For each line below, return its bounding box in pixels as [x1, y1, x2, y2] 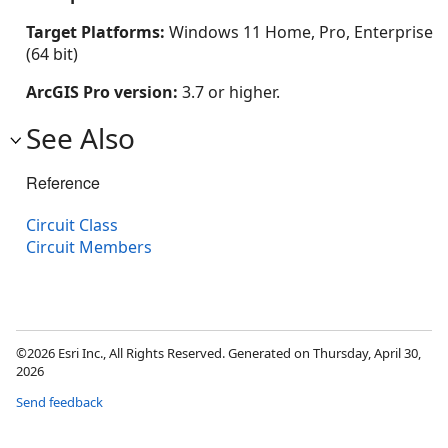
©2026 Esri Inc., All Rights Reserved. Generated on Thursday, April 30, [16, 343, 421, 362]
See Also [26, 118, 135, 157]
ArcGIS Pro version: [26, 80, 182, 103]
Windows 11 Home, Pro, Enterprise [169, 20, 433, 43]
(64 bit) [26, 42, 78, 65]
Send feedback [16, 392, 103, 411]
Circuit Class [26, 213, 118, 236]
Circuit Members [26, 235, 152, 258]
